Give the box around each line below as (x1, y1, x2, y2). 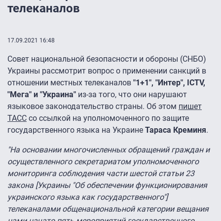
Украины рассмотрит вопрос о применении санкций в (7, 66, 206, 76)
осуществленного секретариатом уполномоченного (7, 157, 199, 167)
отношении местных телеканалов (7, 78, 133, 88)
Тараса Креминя (145, 125, 206, 135)
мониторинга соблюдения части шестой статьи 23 (7, 169, 194, 179)
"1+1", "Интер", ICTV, (133, 78, 205, 88)
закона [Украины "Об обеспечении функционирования (7, 181, 207, 190)
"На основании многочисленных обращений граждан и (7, 145, 210, 155)
